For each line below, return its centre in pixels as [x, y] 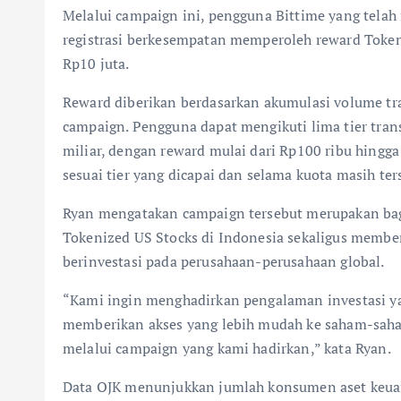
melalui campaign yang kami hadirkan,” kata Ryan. [227, 348]
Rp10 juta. [96, 63]
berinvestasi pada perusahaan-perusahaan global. [224, 261]
